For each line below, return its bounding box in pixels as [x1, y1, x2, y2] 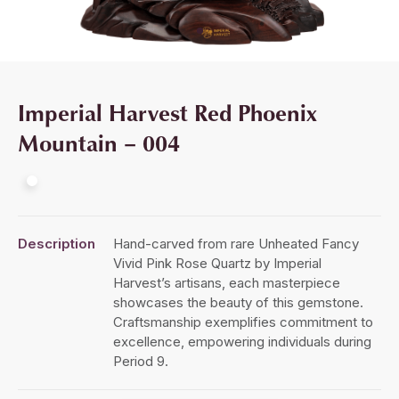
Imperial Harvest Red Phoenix [18, 95, 317, 128]
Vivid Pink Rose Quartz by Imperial [113, 254, 322, 272]
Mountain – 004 [18, 126, 180, 159]
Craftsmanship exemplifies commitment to [113, 313, 373, 330]
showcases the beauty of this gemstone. [113, 293, 363, 311]
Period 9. [113, 352, 168, 370]
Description [18, 234, 95, 252]
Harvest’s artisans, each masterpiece [113, 273, 340, 291]
